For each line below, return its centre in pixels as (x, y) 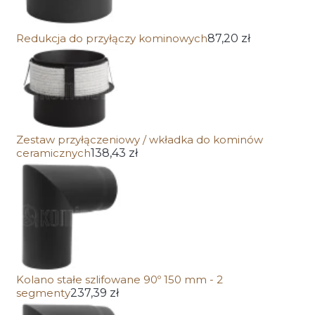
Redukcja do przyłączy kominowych (111, 38)
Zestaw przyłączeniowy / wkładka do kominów (139, 140)
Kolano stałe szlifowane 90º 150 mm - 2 (119, 279)
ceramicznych (53, 153)
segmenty (43, 292)
